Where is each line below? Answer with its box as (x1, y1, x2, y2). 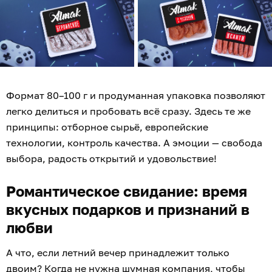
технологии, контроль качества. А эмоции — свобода (6, 137, 262, 149)
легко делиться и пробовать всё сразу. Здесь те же (6, 105, 251, 118)
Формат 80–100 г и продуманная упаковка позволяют (6, 89, 265, 102)
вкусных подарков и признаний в (6, 200, 250, 219)
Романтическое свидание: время (6, 182, 247, 200)
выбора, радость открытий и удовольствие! (6, 152, 217, 165)
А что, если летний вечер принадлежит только (6, 246, 229, 259)
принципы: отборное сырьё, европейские (6, 121, 208, 134)
